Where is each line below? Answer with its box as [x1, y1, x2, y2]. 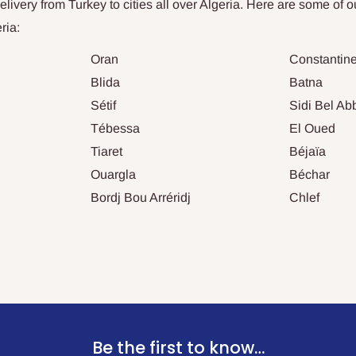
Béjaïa [289, 145, 326, 158]
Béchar [289, 168, 330, 181]
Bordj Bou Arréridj [91, 191, 191, 204]
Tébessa [91, 122, 140, 135]
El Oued [289, 122, 335, 135]
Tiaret [91, 145, 122, 158]
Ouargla [91, 168, 136, 181]
